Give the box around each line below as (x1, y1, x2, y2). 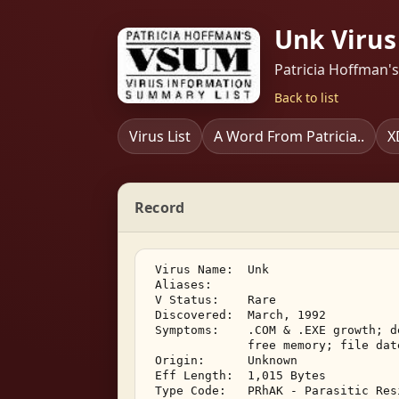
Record (134, 198, 185, 217)
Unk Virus (274, 22, 396, 56)
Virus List (129, 126, 191, 146)
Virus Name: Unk (148, 263, 276, 276)
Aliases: (148, 278, 240, 291)
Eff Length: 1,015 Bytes (148, 369, 333, 382)
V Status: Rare (148, 293, 283, 306)
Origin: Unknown (148, 354, 305, 367)
